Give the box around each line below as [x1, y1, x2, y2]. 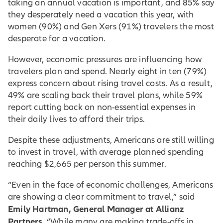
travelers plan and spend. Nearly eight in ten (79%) [8, 66, 207, 77]
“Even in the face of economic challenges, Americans [8, 179, 214, 190]
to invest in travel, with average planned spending [8, 146, 204, 157]
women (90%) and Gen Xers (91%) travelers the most [8, 21, 214, 32]
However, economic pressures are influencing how [8, 54, 202, 65]
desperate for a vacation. [8, 33, 106, 44]
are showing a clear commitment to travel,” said [8, 191, 195, 202]
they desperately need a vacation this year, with [8, 9, 194, 20]
